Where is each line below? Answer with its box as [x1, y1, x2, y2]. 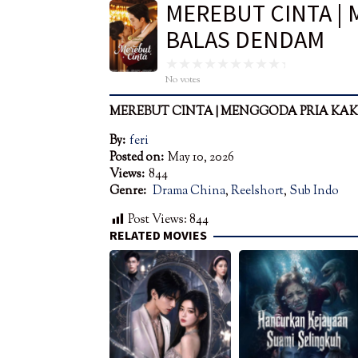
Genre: [109, 183, 149, 201]
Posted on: [109, 149, 164, 167]
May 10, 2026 [168, 149, 234, 167]
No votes [165, 73, 200, 88]
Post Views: [128, 212, 187, 229]
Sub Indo [289, 183, 339, 201]
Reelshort [231, 183, 284, 201]
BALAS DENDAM [165, 24, 324, 55]
